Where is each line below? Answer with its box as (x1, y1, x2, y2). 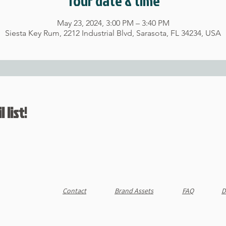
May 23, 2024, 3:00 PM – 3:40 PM (56, 18, 169, 28)
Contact (63, 186, 86, 195)
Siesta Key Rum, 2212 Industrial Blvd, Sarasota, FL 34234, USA (5, 28, 221, 38)
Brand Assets (115, 186, 153, 195)
